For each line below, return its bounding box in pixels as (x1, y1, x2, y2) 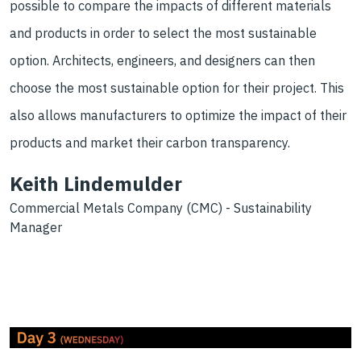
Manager (10, 219, 62, 236)
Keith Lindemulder (10, 171, 182, 197)
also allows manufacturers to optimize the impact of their (10, 107, 346, 124)
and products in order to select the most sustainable (10, 25, 317, 42)
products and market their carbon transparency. (10, 135, 290, 151)
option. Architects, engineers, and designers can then (10, 52, 315, 69)
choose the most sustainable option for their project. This (10, 80, 344, 97)
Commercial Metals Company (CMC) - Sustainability (10, 200, 312, 217)
